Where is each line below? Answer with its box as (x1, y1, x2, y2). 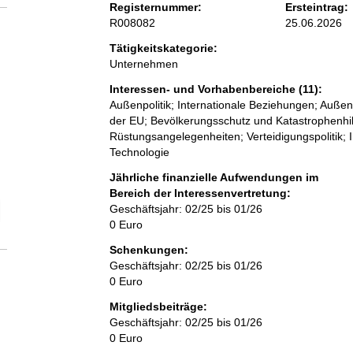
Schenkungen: (109, 243, 188, 257)
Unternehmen (109, 58, 178, 71)
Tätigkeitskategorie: (109, 42, 217, 55)
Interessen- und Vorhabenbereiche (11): (109, 83, 322, 96)
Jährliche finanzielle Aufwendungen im (109, 171, 318, 184)
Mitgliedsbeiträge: (109, 300, 207, 314)
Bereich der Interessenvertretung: (109, 187, 291, 200)
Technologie (109, 146, 169, 159)
